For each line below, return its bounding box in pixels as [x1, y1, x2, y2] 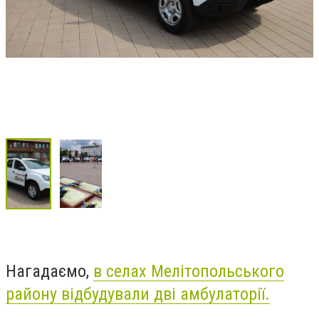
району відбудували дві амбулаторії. [6, 283, 270, 304]
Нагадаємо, [6, 261, 93, 281]
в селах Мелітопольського [93, 261, 284, 281]
